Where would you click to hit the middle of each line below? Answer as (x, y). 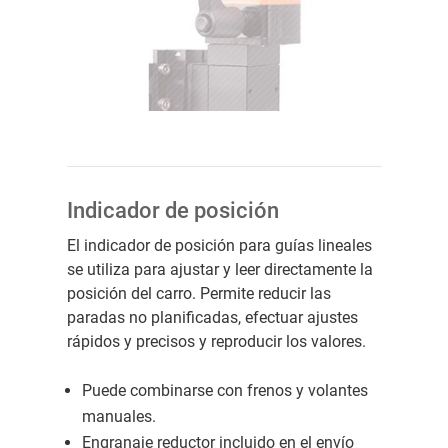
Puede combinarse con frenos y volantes (224, 390)
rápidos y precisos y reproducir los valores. (216, 341)
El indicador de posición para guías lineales (219, 245)
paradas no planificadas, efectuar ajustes (212, 317)
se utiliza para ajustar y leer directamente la (219, 269)
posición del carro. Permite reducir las (198, 293)
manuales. (118, 416)
